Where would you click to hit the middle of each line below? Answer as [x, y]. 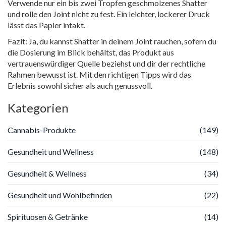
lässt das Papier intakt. [46, 25]
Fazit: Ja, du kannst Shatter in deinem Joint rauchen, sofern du [112, 41]
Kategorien [38, 107]
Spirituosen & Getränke [48, 216]
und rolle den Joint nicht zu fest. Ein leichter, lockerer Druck [109, 14]
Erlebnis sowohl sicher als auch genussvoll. [80, 85]
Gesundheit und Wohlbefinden [60, 195]
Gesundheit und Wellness [51, 151]
